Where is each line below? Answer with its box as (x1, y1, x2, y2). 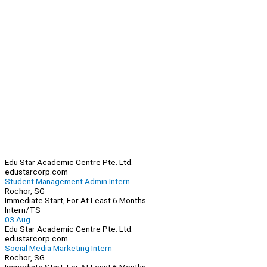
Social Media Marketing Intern (5, 243, 112, 253)
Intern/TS (5, 205, 41, 215)
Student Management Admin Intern (5, 176, 130, 187)
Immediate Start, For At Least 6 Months (5, 195, 146, 206)
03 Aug (5, 215, 30, 225)
